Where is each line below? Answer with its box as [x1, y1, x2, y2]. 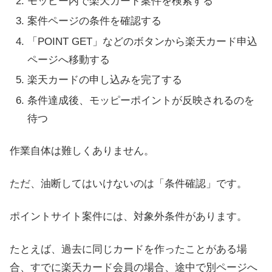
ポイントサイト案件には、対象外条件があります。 [10, 210, 247, 222]
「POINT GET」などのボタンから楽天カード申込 [27, 35, 258, 47]
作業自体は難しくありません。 [10, 145, 154, 157]
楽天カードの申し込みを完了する [27, 74, 183, 86]
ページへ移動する [27, 53, 110, 66]
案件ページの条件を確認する [27, 15, 162, 27]
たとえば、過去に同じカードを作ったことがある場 [10, 243, 247, 255]
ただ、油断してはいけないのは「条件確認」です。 [10, 178, 247, 190]
